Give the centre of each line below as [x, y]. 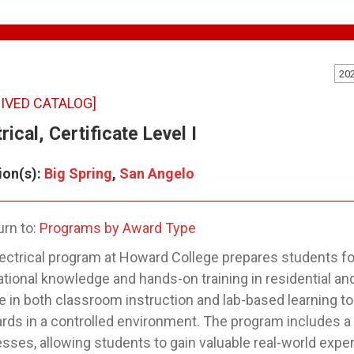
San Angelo [157, 173]
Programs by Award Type [118, 228]
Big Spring [78, 173]
